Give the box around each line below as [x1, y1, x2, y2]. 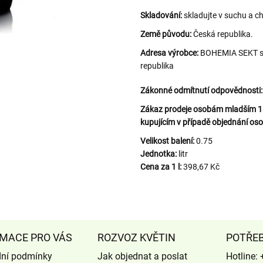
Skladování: [140, 10, 182, 20]
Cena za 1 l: [140, 161, 181, 171]
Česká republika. [193, 29, 253, 39]
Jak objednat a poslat [97, 250, 187, 262]
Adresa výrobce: [140, 48, 200, 58]
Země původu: [140, 29, 193, 39]
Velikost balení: [140, 136, 194, 146]
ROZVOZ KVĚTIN [97, 231, 176, 244]
